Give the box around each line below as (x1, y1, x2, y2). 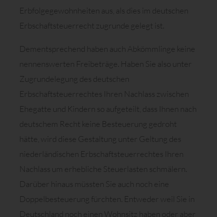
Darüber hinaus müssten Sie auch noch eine (19, 179, 169, 189)
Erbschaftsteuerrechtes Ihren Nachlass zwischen (19, 89, 189, 99)
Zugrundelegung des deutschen (19, 74, 129, 84)
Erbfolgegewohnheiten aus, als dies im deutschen (19, 5, 188, 15)
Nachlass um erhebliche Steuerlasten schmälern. (19, 164, 187, 174)
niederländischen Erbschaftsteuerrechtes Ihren (19, 149, 184, 159)
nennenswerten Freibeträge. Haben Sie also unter (19, 59, 192, 69)
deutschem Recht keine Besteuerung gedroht (19, 119, 177, 129)
